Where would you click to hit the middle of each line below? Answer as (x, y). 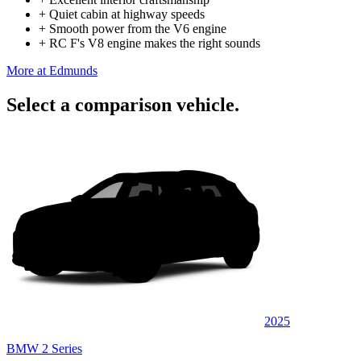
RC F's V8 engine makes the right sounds (155, 43)
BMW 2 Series (44, 348)
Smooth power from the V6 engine (138, 28)
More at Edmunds (52, 70)
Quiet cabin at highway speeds (127, 14)
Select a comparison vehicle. (123, 104)
